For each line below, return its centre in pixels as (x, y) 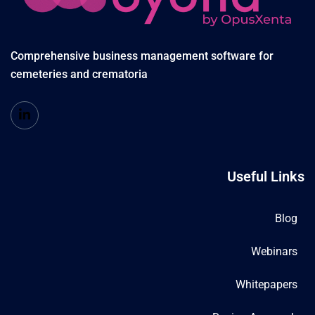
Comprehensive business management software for (142, 56)
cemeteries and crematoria (79, 74)
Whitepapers (266, 284)
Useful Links (266, 176)
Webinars (274, 251)
